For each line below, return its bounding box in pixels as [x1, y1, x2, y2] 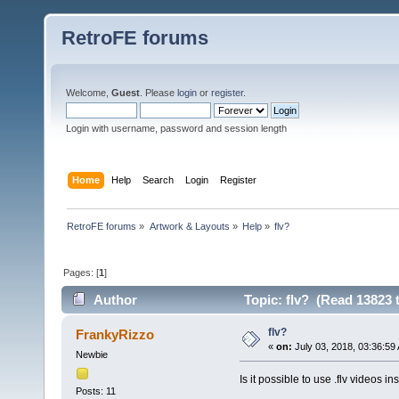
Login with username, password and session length [66, 123, 287, 134]
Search [142, 174, 175, 185]
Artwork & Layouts [149, 220, 230, 232]
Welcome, [66, 87, 111, 98]
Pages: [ [63, 266, 100, 278]
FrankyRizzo [76, 327, 155, 343]
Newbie [75, 349, 108, 361]
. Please [140, 87, 177, 98]
